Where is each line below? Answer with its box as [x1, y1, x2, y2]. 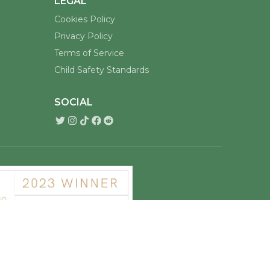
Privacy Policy [54, 210, 113, 222]
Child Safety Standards [54, 244, 149, 256]
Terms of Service [54, 227, 124, 239]
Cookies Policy [54, 193, 115, 205]
